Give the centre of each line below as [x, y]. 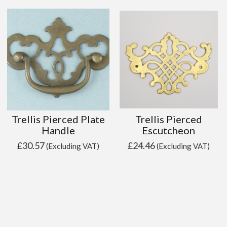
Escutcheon [169, 130]
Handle [59, 130]
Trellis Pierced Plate [59, 119]
